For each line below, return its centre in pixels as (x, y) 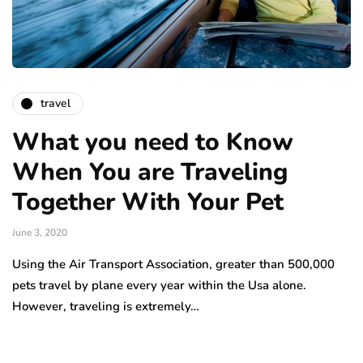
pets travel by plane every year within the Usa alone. (159, 285)
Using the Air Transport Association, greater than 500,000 (173, 264)
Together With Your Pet (148, 202)
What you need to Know (153, 142)
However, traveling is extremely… (106, 306)
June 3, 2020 (40, 232)
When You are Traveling (150, 172)
